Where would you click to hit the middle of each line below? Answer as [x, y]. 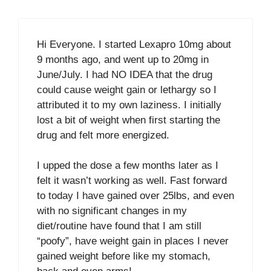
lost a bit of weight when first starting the [129, 120]
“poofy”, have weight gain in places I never [133, 241]
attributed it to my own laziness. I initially [129, 105]
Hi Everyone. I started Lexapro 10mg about [134, 44]
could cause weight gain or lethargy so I [127, 90]
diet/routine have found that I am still [119, 226]
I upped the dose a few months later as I [128, 165]
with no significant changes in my [112, 211]
